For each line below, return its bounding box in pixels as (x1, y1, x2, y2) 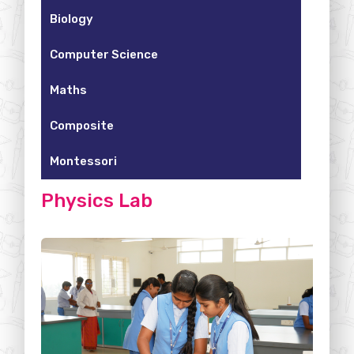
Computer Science (50, 47, 159, 62)
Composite (50, 119, 115, 134)
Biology (50, 12, 94, 27)
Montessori (50, 154, 118, 169)
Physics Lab (41, 190, 153, 213)
